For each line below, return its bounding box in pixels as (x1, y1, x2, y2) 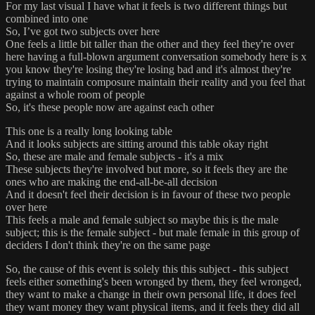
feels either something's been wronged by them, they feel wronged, (6, 276, 302, 288)
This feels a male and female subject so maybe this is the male (6, 214, 278, 226)
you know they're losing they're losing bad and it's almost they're (6, 63, 291, 76)
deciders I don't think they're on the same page (6, 239, 210, 252)
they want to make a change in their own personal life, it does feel (6, 288, 296, 301)
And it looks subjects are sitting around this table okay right (6, 138, 268, 150)
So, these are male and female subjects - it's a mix (6, 150, 224, 163)
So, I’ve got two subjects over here (6, 25, 160, 38)
